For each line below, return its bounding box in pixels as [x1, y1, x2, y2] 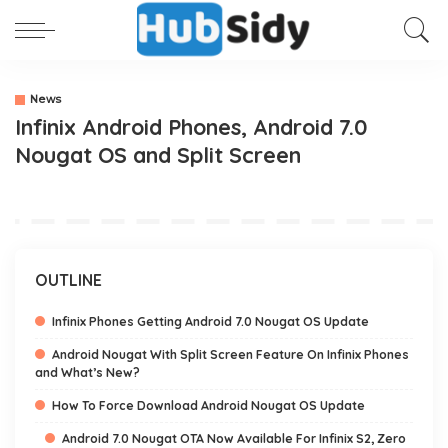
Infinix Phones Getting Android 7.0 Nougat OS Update [52, 314, 369, 329]
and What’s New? [35, 365, 140, 380]
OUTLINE [35, 270, 102, 290]
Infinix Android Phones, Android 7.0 [15, 113, 367, 140]
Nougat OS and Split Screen [15, 141, 301, 168]
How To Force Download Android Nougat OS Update [52, 398, 365, 413]
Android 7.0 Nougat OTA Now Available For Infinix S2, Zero [62, 431, 406, 446]
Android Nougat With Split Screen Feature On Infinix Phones [52, 347, 409, 362]
